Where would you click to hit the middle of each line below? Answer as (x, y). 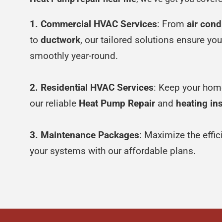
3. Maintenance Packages (84, 135)
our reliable (54, 103)
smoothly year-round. (74, 55)
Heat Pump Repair (117, 103)
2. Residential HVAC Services (92, 87)
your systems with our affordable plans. (113, 151)
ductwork (60, 40)
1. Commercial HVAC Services (93, 24)
